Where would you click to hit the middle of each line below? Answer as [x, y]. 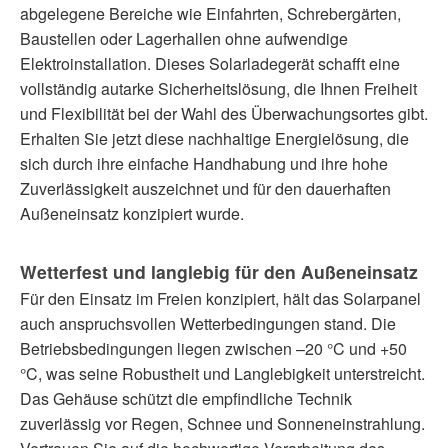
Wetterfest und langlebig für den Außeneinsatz [219, 271]
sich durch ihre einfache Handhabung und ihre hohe [204, 163]
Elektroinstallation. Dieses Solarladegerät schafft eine [210, 63]
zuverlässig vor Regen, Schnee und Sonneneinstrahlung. [222, 423]
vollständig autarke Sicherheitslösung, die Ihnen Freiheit [218, 88]
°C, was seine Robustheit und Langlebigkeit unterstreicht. [222, 373]
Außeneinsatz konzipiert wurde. [132, 213]
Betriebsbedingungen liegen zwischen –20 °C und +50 [213, 348]
